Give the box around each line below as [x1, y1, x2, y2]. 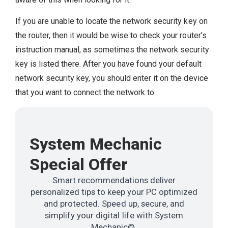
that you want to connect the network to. [15, 88, 156, 98]
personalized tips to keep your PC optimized [30, 186, 198, 197]
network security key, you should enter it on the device [15, 73, 208, 83]
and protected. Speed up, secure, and [44, 198, 184, 209]
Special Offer [30, 154, 128, 174]
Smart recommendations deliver [52, 175, 176, 185]
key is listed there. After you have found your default [15, 59, 202, 69]
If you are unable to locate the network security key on [15, 16, 208, 26]
